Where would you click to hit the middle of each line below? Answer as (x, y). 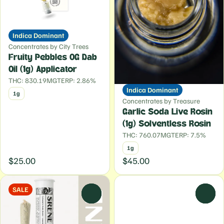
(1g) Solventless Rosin (167, 124)
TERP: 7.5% (188, 135)
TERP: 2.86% (76, 80)
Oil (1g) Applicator (43, 69)
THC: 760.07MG (147, 135)
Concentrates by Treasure (161, 101)
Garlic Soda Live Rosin (167, 112)
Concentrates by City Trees (48, 46)
